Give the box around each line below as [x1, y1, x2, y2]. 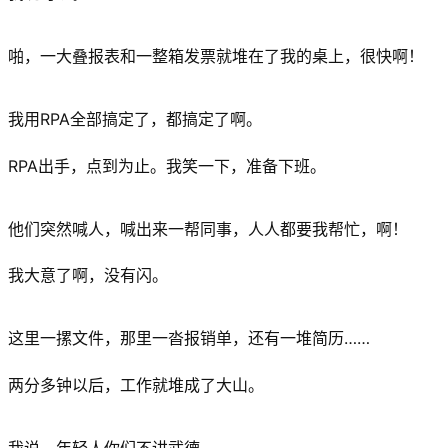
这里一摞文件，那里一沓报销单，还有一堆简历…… [8, 328, 370, 349]
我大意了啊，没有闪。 [8, 265, 168, 286]
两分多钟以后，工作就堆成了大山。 [8, 374, 264, 395]
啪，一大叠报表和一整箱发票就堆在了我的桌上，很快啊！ [8, 45, 424, 66]
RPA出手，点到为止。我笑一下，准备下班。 [8, 155, 326, 176]
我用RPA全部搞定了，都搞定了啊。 [8, 109, 262, 130]
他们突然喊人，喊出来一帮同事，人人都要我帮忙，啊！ [8, 218, 408, 239]
